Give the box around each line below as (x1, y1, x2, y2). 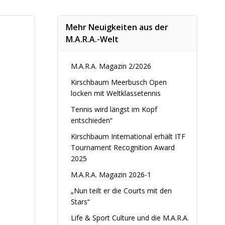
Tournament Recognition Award (70, 143, 175, 152)
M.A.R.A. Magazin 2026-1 (70, 170, 151, 179)
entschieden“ (70, 116, 113, 125)
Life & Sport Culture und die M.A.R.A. (70, 213, 189, 222)
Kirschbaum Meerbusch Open (70, 77, 167, 87)
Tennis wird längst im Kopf (70, 104, 157, 114)
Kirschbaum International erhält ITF (70, 132, 185, 141)
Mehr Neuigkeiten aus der (65, 22, 168, 33)
